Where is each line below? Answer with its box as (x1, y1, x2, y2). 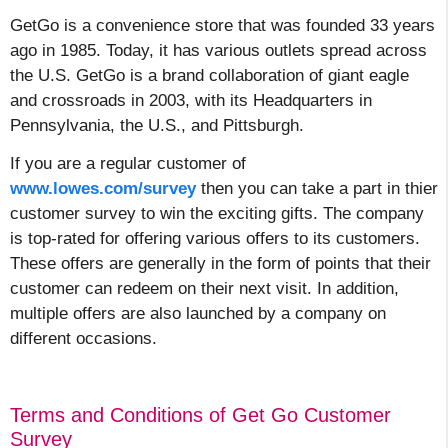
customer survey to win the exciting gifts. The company (10, 204, 424, 224)
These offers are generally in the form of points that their (10, 254, 431, 274)
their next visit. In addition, (196, 279, 399, 299)
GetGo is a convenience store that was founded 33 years (10, 15, 435, 35)
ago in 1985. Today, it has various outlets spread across (10, 40, 427, 60)
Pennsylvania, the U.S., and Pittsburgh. (10, 115, 309, 135)
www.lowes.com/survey (10, 179, 196, 199)
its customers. (308, 229, 420, 249)
